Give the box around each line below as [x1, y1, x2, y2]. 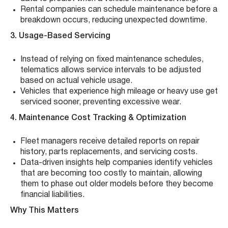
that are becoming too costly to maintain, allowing [20, 169, 202, 177]
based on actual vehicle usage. [20, 77, 132, 84]
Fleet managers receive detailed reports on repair [20, 137, 199, 145]
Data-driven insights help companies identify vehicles [20, 159, 213, 166]
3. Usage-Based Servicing [10, 32, 110, 40]
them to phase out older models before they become [20, 180, 213, 188]
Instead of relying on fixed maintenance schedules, [20, 55, 204, 63]
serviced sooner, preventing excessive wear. [20, 98, 181, 106]
